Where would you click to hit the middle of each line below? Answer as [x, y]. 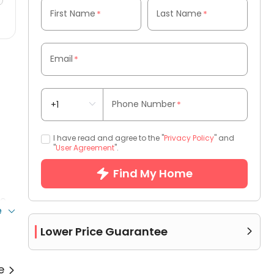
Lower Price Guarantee [104, 231]
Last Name [179, 13]
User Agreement [85, 148]
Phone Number [144, 104]
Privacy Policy [189, 138]
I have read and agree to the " [109, 138]
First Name [73, 13]
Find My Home [153, 173]
